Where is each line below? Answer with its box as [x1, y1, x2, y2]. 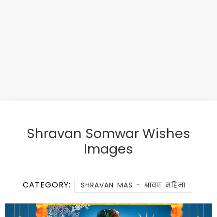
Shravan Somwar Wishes [27, 124, 190, 143]
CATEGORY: [22, 179, 74, 190]
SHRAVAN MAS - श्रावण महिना [80, 180, 186, 190]
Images [84, 139, 133, 158]
